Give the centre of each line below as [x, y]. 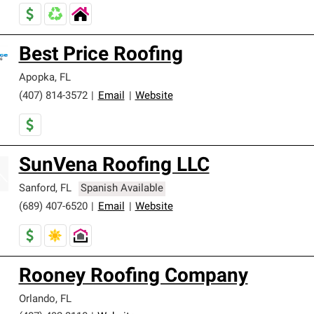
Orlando [37, 300]
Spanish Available [122, 189]
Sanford [37, 189]
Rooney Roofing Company [133, 277]
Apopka [36, 78]
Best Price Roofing [101, 55]
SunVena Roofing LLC [114, 166]
